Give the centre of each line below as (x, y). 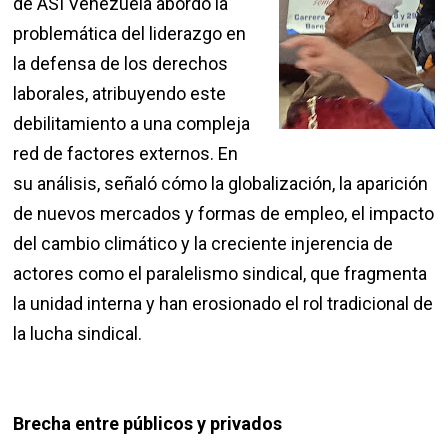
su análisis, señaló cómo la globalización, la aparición (221, 184)
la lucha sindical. (78, 334)
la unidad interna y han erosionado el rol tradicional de (223, 304)
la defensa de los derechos (121, 64)
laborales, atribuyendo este (120, 94)
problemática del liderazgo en (130, 34)
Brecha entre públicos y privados (148, 424)
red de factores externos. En (126, 154)
